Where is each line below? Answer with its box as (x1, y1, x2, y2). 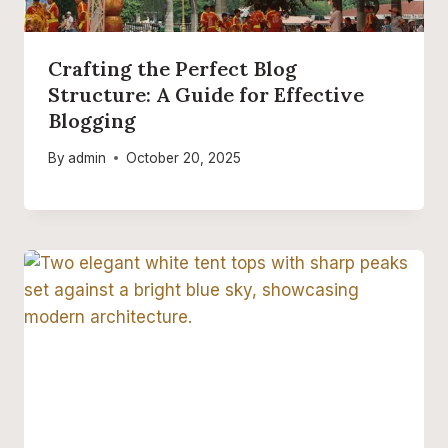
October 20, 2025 (126, 149, 242, 166)
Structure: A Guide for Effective (48, 82, 364, 108)
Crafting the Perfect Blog (48, 56, 297, 82)
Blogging (48, 108, 136, 134)
